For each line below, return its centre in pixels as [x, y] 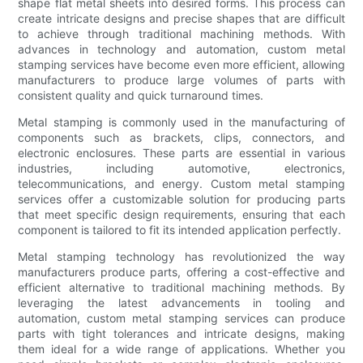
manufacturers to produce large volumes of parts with [181, 80]
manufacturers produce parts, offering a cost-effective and [181, 272]
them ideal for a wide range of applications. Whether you [181, 349]
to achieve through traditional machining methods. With [181, 34]
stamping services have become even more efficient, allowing [181, 65]
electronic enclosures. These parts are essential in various [181, 153]
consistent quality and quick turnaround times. [141, 96]
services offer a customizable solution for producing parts [181, 199]
